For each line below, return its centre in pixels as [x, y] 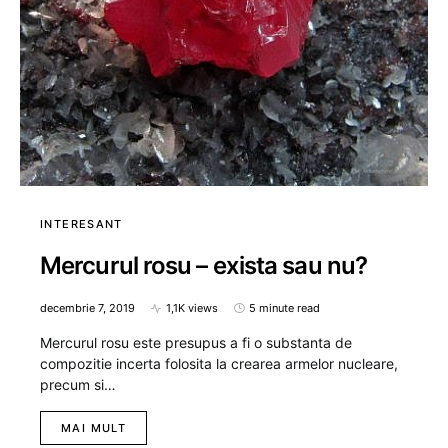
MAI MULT [93, 428]
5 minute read [284, 308]
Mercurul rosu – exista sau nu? [203, 266]
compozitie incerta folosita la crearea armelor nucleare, [219, 364]
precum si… [78, 385]
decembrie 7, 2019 [87, 308]
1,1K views [192, 308]
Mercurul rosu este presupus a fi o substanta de [196, 343]
